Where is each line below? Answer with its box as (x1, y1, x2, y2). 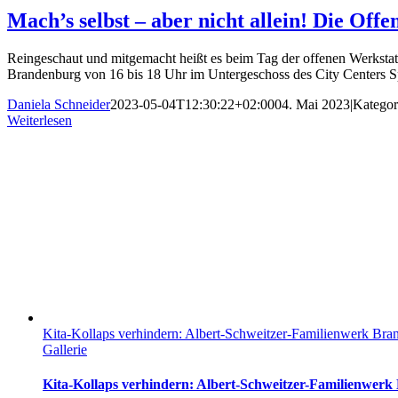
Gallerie (43, 341, 87, 357)
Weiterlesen (7, 112, 72, 128)
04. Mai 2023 (275, 96, 350, 112)
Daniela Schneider (7, 96, 110, 112)
